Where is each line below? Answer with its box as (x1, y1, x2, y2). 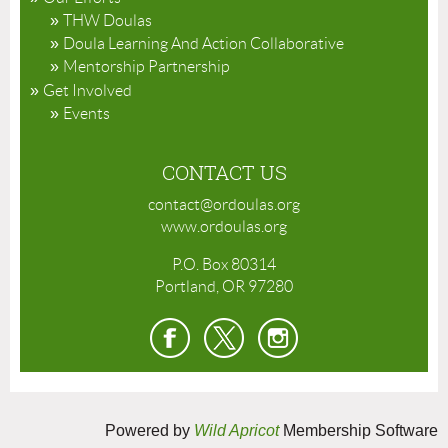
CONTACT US (161, 158, 287, 186)
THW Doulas (63, 11, 152, 29)
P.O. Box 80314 (172, 255, 276, 273)
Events (63, 104, 110, 122)
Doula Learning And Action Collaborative (63, 34, 344, 52)
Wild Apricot (194, 421, 279, 439)
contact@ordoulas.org (148, 195, 300, 213)
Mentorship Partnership (63, 57, 230, 75)
